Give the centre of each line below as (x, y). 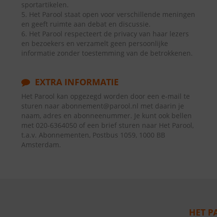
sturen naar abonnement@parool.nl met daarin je (103, 106)
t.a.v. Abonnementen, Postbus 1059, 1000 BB (93, 135)
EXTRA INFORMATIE (76, 82)
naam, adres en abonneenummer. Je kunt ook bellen (107, 116)
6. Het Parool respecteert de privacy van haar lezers (105, 34)
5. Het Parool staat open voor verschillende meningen (108, 14)
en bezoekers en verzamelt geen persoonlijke (95, 43)
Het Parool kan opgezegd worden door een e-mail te (106, 96)
